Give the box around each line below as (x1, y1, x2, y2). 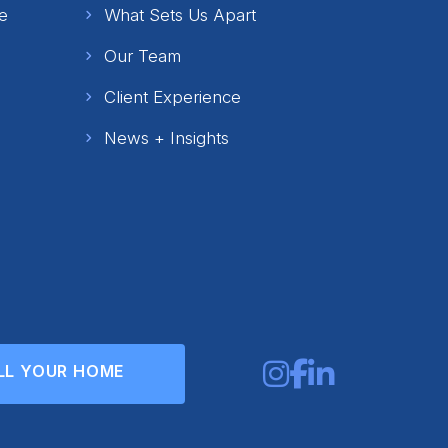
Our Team (104, 46, 181, 66)
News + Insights (104, 128, 229, 148)
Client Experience (104, 87, 241, 107)
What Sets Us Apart (104, 5, 256, 25)
